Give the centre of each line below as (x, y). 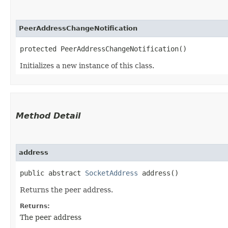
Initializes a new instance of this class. (87, 65)
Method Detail (48, 116)
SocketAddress (111, 173)
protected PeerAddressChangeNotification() (103, 49)
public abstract (52, 173)
